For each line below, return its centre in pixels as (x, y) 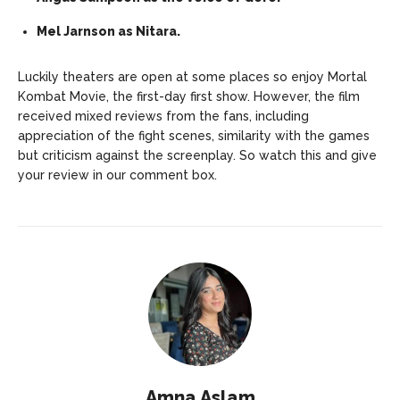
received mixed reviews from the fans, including (163, 116)
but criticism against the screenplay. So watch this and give (197, 155)
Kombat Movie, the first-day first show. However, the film (189, 96)
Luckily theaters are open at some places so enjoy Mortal (192, 76)
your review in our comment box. (119, 175)
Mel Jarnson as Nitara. (108, 31)
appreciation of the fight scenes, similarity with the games (194, 135)
